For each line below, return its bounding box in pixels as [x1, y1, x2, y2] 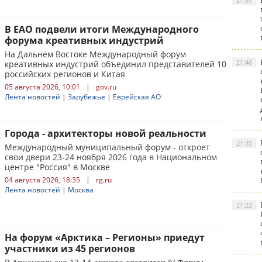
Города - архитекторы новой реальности [5, 127, 206, 140]
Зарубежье [68, 92, 105, 102]
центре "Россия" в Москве [5, 161, 110, 173]
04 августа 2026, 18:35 [5, 175, 80, 185]
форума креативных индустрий [5, 34, 164, 47]
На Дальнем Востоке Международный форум [5, 49, 186, 60]
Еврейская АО [113, 92, 161, 102]
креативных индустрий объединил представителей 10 [5, 58, 226, 70]
